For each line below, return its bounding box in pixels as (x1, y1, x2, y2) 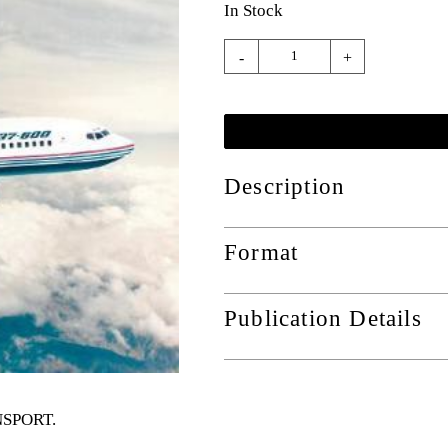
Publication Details (224, 305, 422, 331)
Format (224, 239, 299, 265)
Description (224, 173, 346, 199)
